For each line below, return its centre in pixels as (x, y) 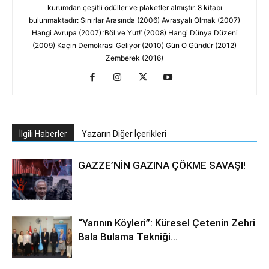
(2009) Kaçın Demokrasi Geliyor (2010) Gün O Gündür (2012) (134, 45)
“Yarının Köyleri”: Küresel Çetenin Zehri (167, 223)
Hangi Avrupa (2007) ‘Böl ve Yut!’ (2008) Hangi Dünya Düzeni (134, 33)
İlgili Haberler (43, 134)
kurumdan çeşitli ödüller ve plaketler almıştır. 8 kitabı (134, 8)
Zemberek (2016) (134, 58)
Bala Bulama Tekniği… (128, 237)
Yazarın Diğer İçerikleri (124, 134)
